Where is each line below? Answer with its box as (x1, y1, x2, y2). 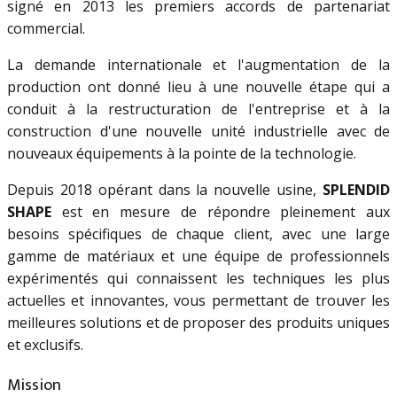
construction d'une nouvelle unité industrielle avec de (7, 121, 390, 142)
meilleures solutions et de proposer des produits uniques (7, 313, 390, 333)
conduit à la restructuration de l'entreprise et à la (7, 99, 390, 120)
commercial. (7, 19, 89, 39)
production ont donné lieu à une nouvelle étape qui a (7, 77, 390, 97)
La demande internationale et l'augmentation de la (7, 55, 390, 75)
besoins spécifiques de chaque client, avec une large (7, 224, 390, 245)
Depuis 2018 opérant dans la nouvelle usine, (7, 180, 323, 200)
